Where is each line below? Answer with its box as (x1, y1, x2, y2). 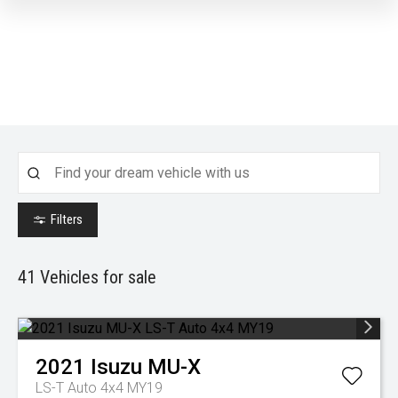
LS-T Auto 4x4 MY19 (36, 379, 163, 396)
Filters (51, 211, 83, 227)
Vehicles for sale (36, 267, 156, 288)
